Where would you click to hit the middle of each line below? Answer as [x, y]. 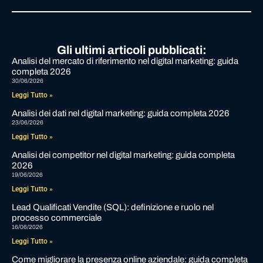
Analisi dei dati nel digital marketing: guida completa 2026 [121, 113]
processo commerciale [57, 218]
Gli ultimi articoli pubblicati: [131, 50]
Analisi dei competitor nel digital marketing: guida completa [123, 155]
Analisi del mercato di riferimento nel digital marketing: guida [125, 61]
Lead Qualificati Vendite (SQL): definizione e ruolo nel [113, 207]
